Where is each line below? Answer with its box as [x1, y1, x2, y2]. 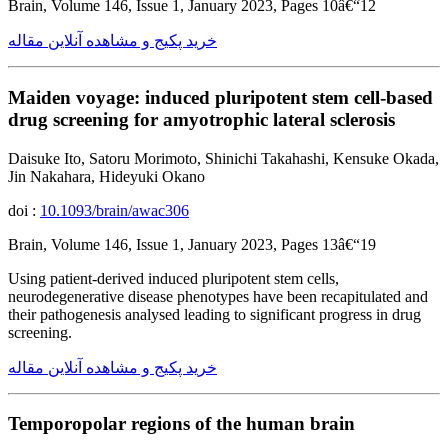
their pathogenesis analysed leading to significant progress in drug [8, 305, 421, 323]
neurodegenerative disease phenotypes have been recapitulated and [8, 287, 428, 305]
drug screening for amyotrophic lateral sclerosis [8, 108, 395, 130]
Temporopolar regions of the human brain [8, 413, 355, 435]
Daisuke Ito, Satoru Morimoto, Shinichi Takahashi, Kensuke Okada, [8, 149, 439, 167]
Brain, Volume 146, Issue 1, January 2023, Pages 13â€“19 [8, 235, 376, 253]
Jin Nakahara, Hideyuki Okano [8, 167, 205, 185]
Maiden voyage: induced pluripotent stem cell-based [8, 86, 433, 108]
